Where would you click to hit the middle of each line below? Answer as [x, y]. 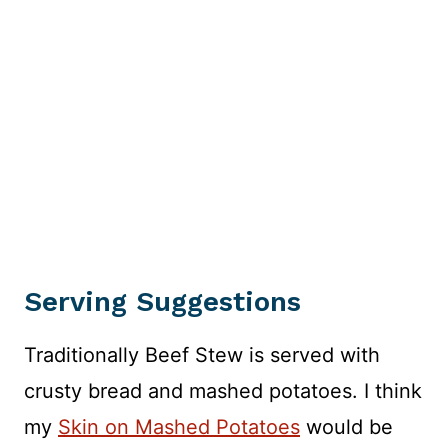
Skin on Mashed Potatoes [179, 427]
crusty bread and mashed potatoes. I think [223, 391]
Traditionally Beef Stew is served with [202, 355]
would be [346, 427]
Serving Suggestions [162, 302]
